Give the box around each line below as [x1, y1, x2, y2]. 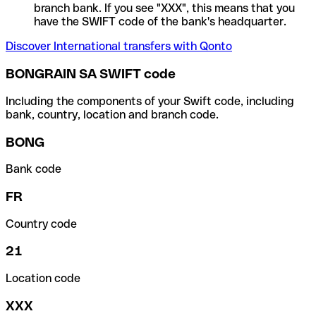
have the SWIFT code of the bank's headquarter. [34, 15, 286, 29]
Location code [6, 272, 80, 286]
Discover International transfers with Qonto [6, 39, 232, 54]
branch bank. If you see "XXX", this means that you [34, 1, 295, 16]
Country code [6, 217, 77, 231]
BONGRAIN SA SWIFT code [6, 66, 176, 82]
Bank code [6, 162, 61, 176]
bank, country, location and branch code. [6, 107, 219, 121]
